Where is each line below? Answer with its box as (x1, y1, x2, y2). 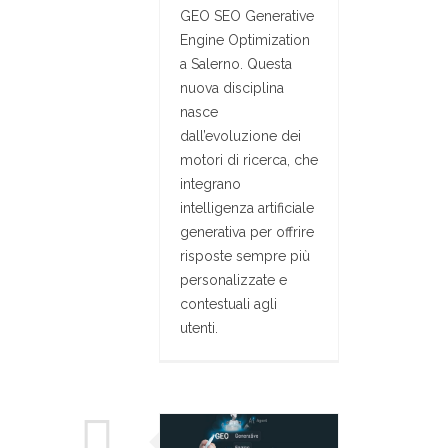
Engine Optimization (180, 31, 310, 48)
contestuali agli (180, 295, 277, 312)
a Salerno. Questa (180, 55, 292, 72)
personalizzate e (180, 271, 287, 288)
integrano (180, 175, 241, 192)
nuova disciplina (180, 79, 284, 96)
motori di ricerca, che (180, 151, 318, 168)
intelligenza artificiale (180, 199, 314, 216)
